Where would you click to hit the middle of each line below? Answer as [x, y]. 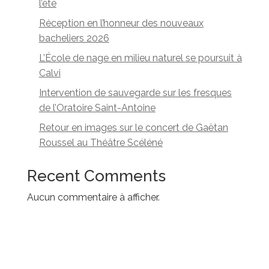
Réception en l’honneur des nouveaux [121, 23]
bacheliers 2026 [74, 38]
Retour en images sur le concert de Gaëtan [133, 128]
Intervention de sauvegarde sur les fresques [135, 93]
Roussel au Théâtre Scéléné [101, 143]
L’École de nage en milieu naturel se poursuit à [140, 58]
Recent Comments [96, 176]
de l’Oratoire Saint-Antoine [97, 108]
